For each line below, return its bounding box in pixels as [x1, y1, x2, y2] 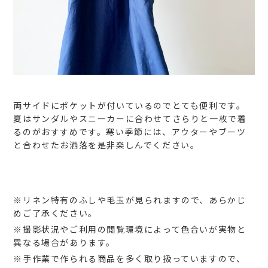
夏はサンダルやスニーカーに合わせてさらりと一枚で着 [13, 112, 247, 125]
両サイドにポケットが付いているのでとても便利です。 [13, 99, 246, 112]
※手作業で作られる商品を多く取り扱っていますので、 [13, 252, 246, 265]
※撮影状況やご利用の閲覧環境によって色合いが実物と [13, 223, 246, 236]
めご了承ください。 [13, 207, 98, 220]
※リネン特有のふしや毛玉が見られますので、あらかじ [13, 194, 246, 206]
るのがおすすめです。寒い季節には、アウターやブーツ [13, 126, 246, 138]
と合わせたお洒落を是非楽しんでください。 [13, 139, 200, 151]
